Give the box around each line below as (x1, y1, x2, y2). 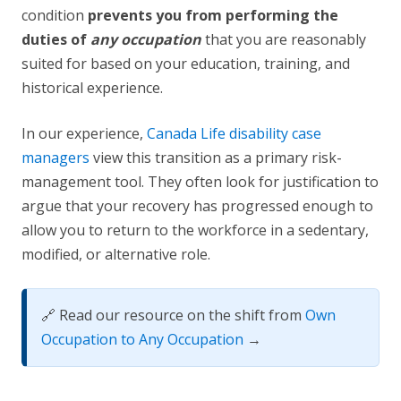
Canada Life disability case (147, 124, 321, 144)
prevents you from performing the (88, 5, 338, 26)
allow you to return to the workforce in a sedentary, (21, 220, 369, 241)
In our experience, (21, 124, 147, 144)
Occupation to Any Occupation (41, 329, 243, 350)
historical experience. (21, 78, 163, 98)
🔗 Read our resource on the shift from (41, 305, 305, 326)
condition (21, 5, 88, 26)
